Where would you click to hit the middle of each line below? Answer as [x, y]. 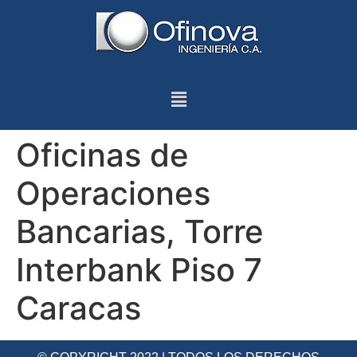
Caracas [78, 308]
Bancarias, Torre [140, 232]
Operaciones [113, 194]
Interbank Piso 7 [139, 270]
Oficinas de [102, 155]
